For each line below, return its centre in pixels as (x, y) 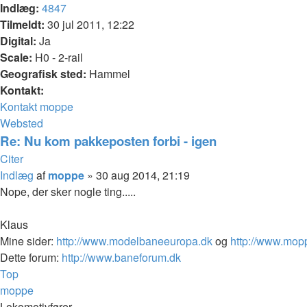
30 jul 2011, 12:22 (89, 24)
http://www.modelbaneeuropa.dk (134, 241)
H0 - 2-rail (58, 57)
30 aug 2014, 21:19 (143, 175)
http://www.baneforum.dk (121, 257)
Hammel (108, 73)
